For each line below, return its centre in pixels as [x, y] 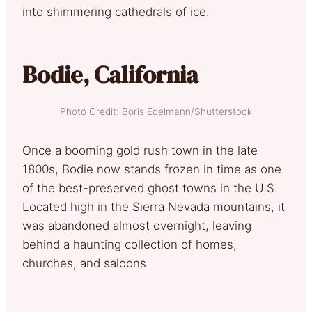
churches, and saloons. [86, 263]
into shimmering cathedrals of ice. [116, 11]
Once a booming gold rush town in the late [140, 150]
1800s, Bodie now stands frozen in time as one [152, 169]
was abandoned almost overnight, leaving [137, 225]
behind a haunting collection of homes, [130, 244]
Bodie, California [110, 74]
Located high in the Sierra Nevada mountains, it [154, 206]
